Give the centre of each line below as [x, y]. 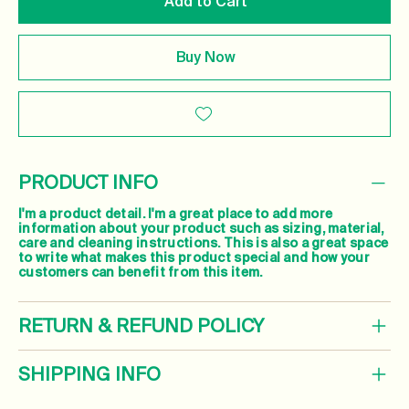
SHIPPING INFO [89, 375]
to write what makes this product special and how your [194, 258]
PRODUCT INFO [88, 183]
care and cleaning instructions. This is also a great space [204, 243]
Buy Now [205, 58]
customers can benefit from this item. [141, 273]
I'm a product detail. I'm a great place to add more [176, 214]
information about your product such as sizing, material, [201, 229]
